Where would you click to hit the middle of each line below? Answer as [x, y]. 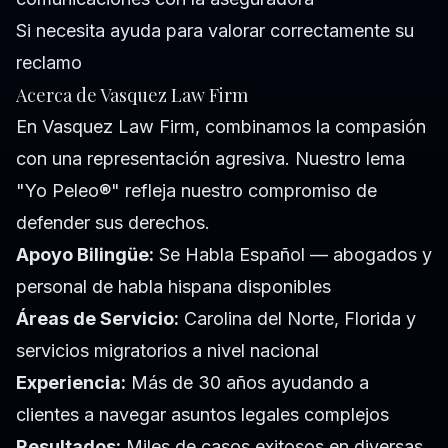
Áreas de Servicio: [97, 318]
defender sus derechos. [113, 222]
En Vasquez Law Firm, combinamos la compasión [221, 126]
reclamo [49, 62]
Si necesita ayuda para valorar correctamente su [215, 30]
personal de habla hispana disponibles [173, 286]
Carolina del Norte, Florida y [297, 318]
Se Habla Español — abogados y [293, 254]
